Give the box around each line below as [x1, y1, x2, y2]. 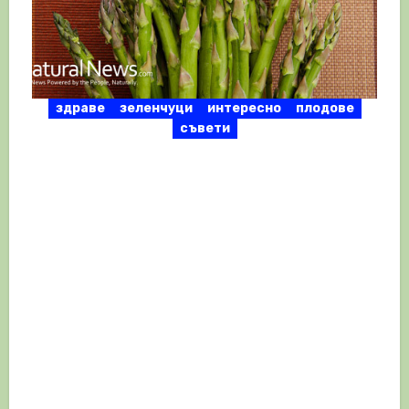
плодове [295, 100, 354, 117]
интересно [206, 100, 281, 117]
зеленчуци [119, 100, 193, 117]
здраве [55, 100, 105, 117]
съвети [179, 121, 230, 137]
